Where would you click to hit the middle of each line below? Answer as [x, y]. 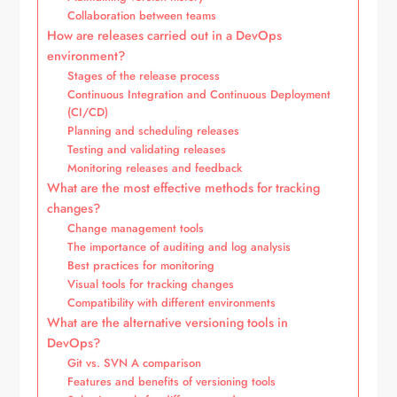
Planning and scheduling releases [154, 130]
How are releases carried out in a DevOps [165, 35]
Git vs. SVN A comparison [135, 362]
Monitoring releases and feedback [155, 167]
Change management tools [136, 228]
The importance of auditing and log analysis [179, 246]
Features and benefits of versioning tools [172, 381]
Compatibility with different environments [172, 302]
